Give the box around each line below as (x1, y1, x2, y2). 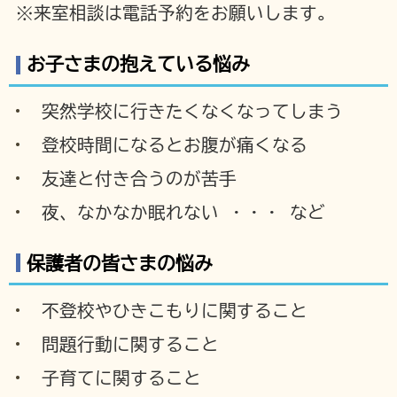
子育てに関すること (42, 369, 202, 386)
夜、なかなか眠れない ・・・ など (42, 203, 326, 221)
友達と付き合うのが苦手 (42, 169, 237, 187)
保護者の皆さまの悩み (26, 254, 213, 274)
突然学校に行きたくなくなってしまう (42, 102, 344, 120)
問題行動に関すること (42, 335, 220, 353)
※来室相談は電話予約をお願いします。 (15, 4, 335, 21)
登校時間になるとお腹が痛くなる (42, 136, 308, 153)
